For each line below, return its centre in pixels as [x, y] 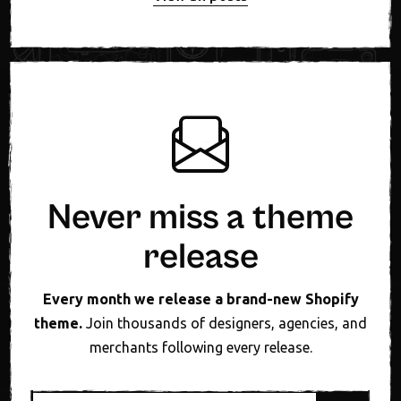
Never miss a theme [200, 218]
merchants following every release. [200, 348]
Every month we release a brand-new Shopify [200, 299]
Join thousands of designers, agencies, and [225, 324]
